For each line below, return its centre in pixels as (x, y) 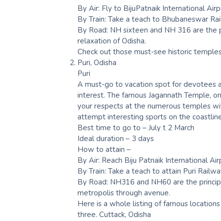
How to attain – (104, 149)
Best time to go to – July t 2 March (136, 128)
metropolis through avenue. (124, 193)
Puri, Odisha (97, 62)
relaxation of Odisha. (112, 41)
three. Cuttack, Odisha (114, 214)
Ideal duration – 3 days (116, 138)
